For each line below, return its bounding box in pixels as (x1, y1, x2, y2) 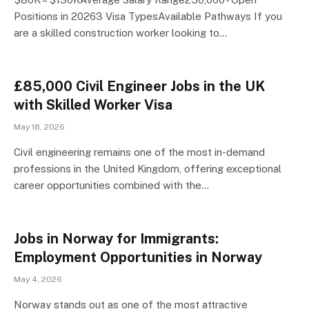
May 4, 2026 (14, 275, 62, 284)
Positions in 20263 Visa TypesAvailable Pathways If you (14, 10, 282, 22)
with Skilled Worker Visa (14, 97, 172, 113)
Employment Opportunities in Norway (14, 249, 262, 266)
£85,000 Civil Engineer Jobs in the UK (14, 78, 266, 94)
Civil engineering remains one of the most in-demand (14, 146, 265, 158)
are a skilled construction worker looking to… (14, 27, 227, 39)
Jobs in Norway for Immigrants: (14, 230, 219, 247)
